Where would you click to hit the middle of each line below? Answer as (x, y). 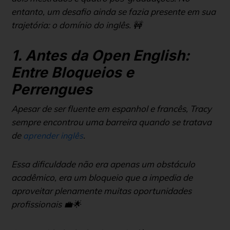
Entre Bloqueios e (73, 72)
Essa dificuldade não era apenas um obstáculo (103, 164)
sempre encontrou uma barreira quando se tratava (111, 122)
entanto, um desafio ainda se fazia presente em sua (113, 11)
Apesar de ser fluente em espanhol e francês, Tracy (111, 108)
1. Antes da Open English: (100, 55)
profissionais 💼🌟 (46, 204)
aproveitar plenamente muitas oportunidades (101, 190)
